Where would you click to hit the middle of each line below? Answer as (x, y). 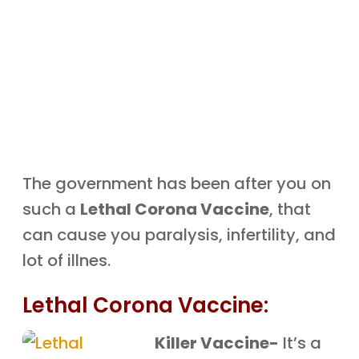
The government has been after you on (177, 184)
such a (52, 209)
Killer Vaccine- (217, 343)
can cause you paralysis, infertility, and (179, 235)
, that (290, 209)
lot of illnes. (67, 260)
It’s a (301, 343)
